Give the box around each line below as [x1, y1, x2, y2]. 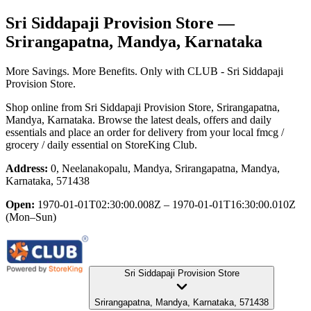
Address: [6, 162, 48, 174]
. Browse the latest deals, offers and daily [92, 113, 271, 126]
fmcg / [256, 126, 284, 138]
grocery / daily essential [6, 138, 108, 151]
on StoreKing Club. [108, 138, 197, 151]
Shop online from [6, 101, 85, 113]
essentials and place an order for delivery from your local [6, 126, 253, 138]
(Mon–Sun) [6, 210, 56, 223]
